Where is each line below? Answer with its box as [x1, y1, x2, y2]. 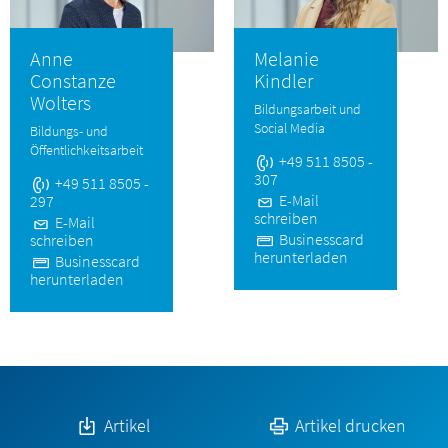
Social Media [254, 118, 325, 137]
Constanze [30, 67, 116, 93]
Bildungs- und [30, 121, 108, 140]
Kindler [254, 67, 313, 93]
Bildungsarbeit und [254, 99, 361, 118]
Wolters [30, 89, 91, 115]
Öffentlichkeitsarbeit [30, 140, 143, 159]
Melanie [254, 45, 319, 71]
